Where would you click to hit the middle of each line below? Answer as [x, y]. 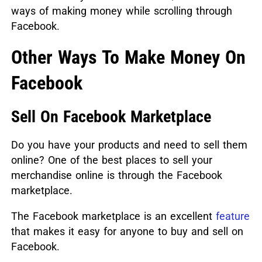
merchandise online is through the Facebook [116, 175]
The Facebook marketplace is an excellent [113, 216]
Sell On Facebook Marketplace [111, 117]
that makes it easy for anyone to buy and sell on [127, 232]
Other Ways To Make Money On [128, 58]
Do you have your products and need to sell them [129, 145]
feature [232, 216]
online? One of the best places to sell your [111, 160]
